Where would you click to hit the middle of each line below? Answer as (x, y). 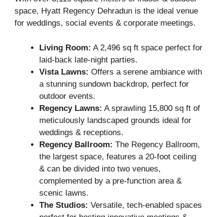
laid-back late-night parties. (88, 60)
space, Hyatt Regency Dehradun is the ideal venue (106, 11)
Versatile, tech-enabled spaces (145, 205)
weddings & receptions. (81, 132)
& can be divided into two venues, (100, 169)
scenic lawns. (64, 193)
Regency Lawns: (71, 108)
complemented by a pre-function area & (110, 181)
